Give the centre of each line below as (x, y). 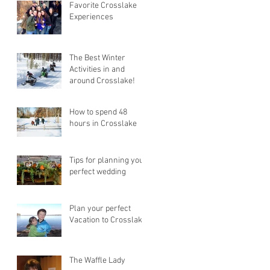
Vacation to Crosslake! (109, 220)
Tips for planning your (108, 161)
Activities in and (97, 70)
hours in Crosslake (103, 124)
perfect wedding (98, 172)
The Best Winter (97, 58)
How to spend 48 (98, 112)
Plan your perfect (100, 209)
